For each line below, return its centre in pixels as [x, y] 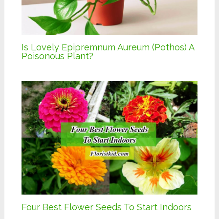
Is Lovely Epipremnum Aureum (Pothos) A [108, 47]
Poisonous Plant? [57, 56]
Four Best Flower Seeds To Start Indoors [106, 207]
